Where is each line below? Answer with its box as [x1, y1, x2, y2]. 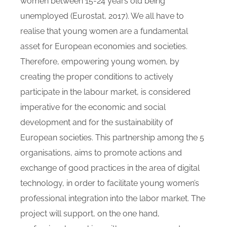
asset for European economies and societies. [20, 42, 187, 51]
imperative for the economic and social [20, 102, 166, 112]
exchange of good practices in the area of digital [20, 163, 200, 173]
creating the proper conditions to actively [20, 72, 173, 82]
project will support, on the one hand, [20, 209, 160, 218]
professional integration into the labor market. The [20, 194, 205, 203]
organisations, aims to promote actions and [20, 148, 182, 158]
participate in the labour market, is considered [20, 87, 191, 97]
